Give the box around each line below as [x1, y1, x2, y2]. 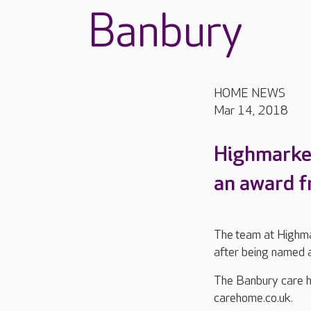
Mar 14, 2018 [214, 103, 288, 118]
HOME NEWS [214, 86, 285, 101]
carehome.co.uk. [214, 291, 293, 305]
